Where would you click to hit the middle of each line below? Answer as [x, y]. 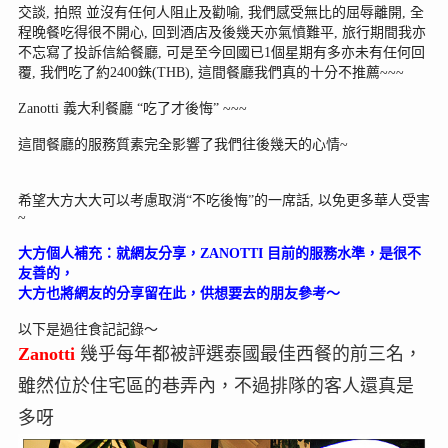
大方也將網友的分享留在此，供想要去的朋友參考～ [178, 294]
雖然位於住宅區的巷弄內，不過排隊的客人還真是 [215, 386]
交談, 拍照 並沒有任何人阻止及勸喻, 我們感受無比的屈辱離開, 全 [220, 13]
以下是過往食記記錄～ [87, 330]
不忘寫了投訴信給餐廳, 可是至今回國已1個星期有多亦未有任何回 [221, 53]
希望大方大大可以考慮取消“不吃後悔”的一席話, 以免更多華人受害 [223, 201]
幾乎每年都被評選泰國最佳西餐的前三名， [248, 354]
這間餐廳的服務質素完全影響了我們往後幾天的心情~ [182, 145]
